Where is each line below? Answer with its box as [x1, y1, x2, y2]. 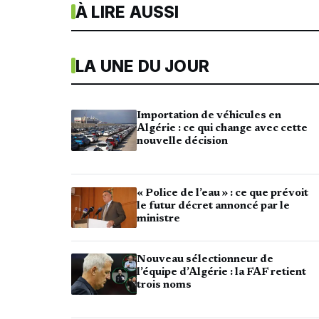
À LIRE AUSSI [75, 1, 179, 21]
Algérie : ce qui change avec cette [137, 123, 308, 135]
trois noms [137, 280, 192, 291]
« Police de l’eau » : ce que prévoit [137, 187, 308, 199]
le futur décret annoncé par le [137, 200, 290, 211]
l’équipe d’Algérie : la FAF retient [137, 267, 306, 278]
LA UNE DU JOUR [75, 56, 210, 75]
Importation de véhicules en [137, 110, 281, 122]
